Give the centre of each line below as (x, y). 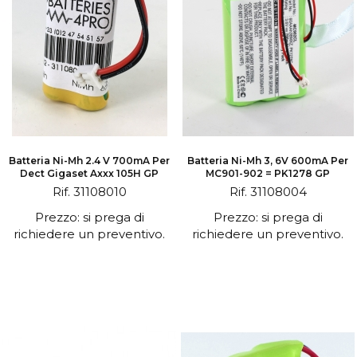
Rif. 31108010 (89, 192)
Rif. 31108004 (268, 192)
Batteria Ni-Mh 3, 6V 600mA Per (268, 161)
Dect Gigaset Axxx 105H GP (89, 173)
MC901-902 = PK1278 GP (268, 173)
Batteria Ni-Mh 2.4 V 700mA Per (89, 161)
